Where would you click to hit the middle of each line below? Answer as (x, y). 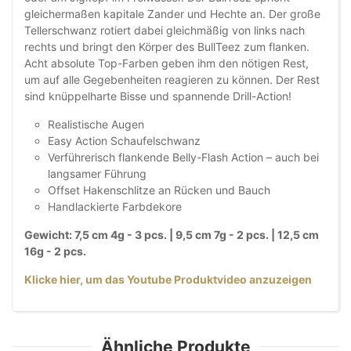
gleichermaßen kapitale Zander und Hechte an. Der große (172, 14)
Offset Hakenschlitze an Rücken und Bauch (159, 190)
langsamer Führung (97, 174)
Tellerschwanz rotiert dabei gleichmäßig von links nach (165, 31)
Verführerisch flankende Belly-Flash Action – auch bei (183, 157)
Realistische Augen (96, 125)
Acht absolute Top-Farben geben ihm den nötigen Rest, (166, 63)
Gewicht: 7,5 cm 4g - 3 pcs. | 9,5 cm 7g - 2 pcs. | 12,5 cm (172, 235)
